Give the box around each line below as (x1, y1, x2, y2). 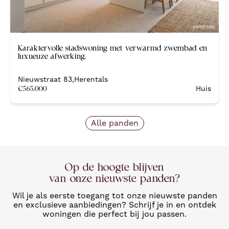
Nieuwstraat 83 (18, 75, 72, 83)
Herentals (74, 75, 108, 83)
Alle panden (90, 118, 139, 128)
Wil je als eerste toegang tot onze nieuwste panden (12, 190, 217, 200)
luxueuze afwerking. (18, 50, 86, 61)
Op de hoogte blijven (65, 159, 164, 173)
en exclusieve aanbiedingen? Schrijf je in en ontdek (13, 199, 216, 210)
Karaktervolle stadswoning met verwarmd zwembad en (18, 42, 208, 53)
